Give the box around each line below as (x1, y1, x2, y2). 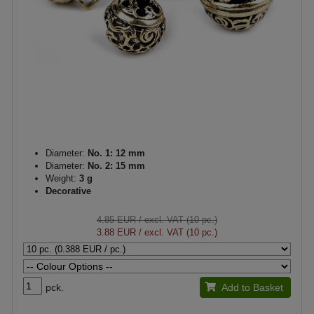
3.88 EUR (97, 227, 136, 238)
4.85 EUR (97, 214, 136, 225)
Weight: (46, 173, 76, 184)
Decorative (46, 186, 91, 196)
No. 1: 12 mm (85, 148, 145, 158)
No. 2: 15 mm (85, 161, 145, 171)
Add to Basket (221, 282, 283, 293)
